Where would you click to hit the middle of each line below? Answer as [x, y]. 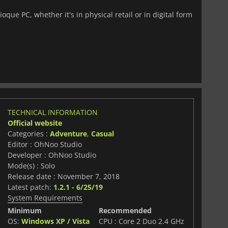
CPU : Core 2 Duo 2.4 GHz [142, 221]
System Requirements [45, 197]
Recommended [125, 210]
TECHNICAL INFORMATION [52, 112]
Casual [102, 133]
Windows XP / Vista [55, 221]
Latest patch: [30, 187]
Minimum [24, 210]
